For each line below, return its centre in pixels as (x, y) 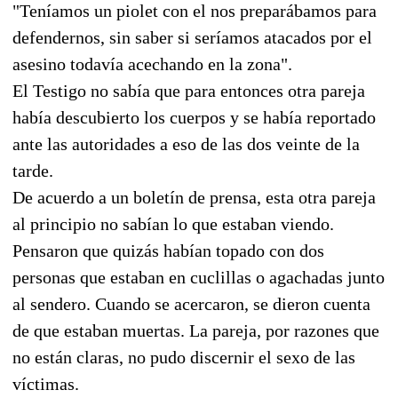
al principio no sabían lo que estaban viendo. (173, 223)
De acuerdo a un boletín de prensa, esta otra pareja (194, 197)
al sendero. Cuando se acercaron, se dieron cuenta (191, 303)
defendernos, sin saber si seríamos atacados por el (192, 37)
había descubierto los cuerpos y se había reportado (194, 117)
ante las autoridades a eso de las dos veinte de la (186, 143)
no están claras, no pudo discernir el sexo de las (184, 357)
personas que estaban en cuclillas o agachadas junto (199, 277)
